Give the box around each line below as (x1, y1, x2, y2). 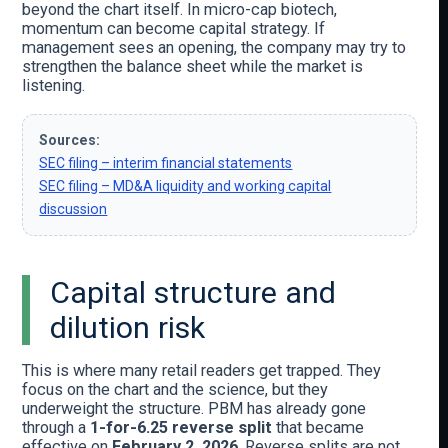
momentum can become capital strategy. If (22, 18, 326, 38)
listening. (22, 75, 86, 95)
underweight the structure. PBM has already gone (22, 398, 367, 418)
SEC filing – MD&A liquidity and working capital (39, 178, 332, 195)
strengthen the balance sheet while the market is (22, 56, 364, 76)
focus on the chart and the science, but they (22, 379, 329, 399)
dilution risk (49, 309, 205, 345)
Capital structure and (49, 274, 336, 310)
